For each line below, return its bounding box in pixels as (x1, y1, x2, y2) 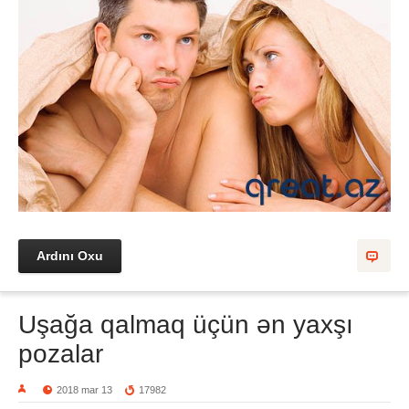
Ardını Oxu (37, 248, 103, 264)
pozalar (18, 340, 103, 369)
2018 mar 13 (57, 384, 113, 396)
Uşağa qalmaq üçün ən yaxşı (18, 310, 353, 340)
